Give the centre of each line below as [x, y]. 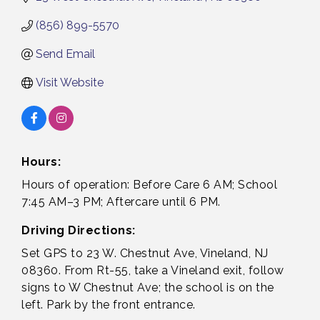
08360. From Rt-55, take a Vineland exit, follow [153, 271]
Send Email [65, 54]
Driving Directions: [79, 231]
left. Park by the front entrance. [109, 305]
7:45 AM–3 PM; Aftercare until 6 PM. [121, 202]
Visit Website [70, 83]
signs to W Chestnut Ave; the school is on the [148, 288]
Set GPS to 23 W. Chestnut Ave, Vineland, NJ [145, 254]
